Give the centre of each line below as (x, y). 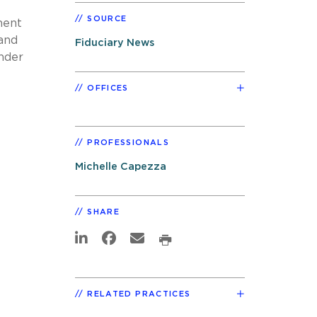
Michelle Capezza (121, 166)
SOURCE (107, 18)
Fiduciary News (115, 42)
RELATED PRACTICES (139, 294)
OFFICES (108, 88)
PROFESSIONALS (128, 142)
